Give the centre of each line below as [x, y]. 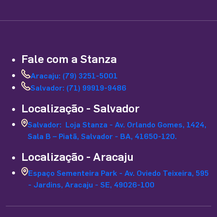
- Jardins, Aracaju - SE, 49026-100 [92, 184]
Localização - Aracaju [77, 156]
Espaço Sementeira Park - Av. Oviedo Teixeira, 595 [119, 172]
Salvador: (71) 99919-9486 [78, 87]
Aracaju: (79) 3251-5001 [74, 75]
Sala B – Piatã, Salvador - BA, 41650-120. [102, 136]
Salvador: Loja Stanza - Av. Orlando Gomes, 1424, [117, 124]
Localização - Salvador [80, 108]
